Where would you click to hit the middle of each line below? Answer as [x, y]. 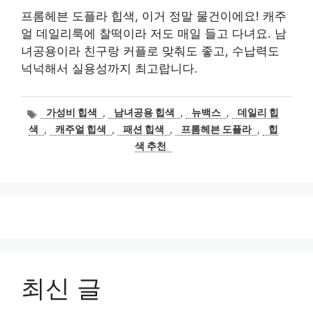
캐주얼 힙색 [80, 130]
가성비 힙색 [71, 113]
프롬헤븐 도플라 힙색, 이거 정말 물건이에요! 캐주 [154, 16]
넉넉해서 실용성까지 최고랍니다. [109, 68]
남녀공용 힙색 [144, 113]
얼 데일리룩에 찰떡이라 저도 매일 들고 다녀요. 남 [154, 34]
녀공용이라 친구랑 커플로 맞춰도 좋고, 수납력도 [150, 51]
